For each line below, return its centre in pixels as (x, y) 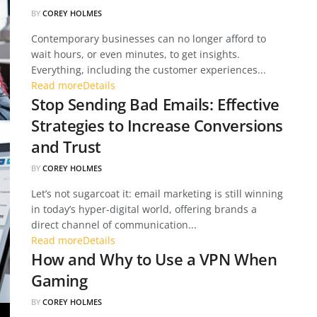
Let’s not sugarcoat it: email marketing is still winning (157, 194)
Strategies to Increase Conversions (157, 125)
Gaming (59, 280)
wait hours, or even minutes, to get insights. (136, 54)
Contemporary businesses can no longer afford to (149, 39)
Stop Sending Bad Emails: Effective (156, 104)
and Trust (67, 146)
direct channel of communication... (114, 225)
